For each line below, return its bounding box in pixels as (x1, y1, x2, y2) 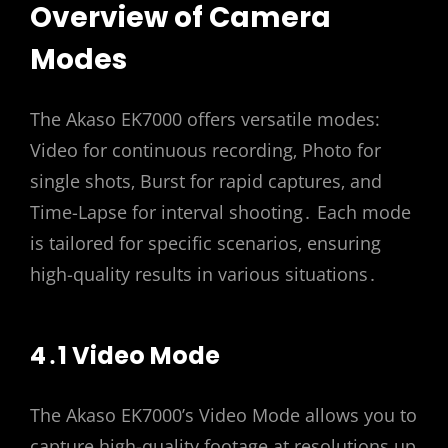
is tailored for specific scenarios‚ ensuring (30, 231, 381, 256)
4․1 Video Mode (30, 338, 220, 372)
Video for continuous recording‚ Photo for (30, 138, 381, 163)
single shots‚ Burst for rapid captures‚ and (30, 169, 382, 194)
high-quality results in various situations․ (30, 262, 377, 287)
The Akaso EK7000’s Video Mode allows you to (30, 402, 417, 427)
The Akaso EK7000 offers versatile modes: (30, 107, 380, 132)
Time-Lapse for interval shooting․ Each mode (30, 200, 411, 225)
